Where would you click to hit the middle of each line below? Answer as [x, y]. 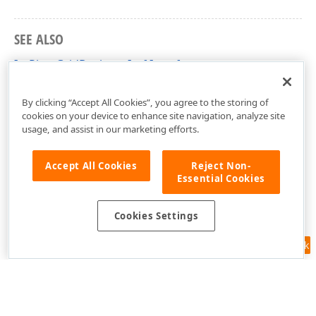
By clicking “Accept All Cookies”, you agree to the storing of [145, 102]
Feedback [287, 245]
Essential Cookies [221, 178]
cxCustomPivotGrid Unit [78, 87]
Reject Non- [221, 165]
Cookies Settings [156, 216]
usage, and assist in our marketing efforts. [110, 129]
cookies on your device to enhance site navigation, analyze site [153, 115]
